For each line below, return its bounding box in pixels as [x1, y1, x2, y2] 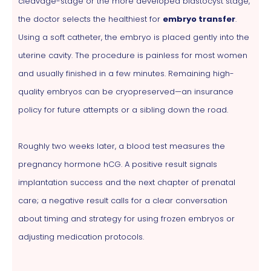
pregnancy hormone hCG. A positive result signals [18, 158, 217, 170]
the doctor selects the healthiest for [18, 13, 163, 25]
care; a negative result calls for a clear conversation [18, 194, 227, 206]
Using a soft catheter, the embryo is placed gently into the [18, 31, 249, 43]
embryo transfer [163, 13, 235, 25]
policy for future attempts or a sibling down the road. [18, 103, 228, 116]
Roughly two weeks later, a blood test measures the [18, 140, 225, 152]
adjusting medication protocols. [18, 230, 144, 243]
